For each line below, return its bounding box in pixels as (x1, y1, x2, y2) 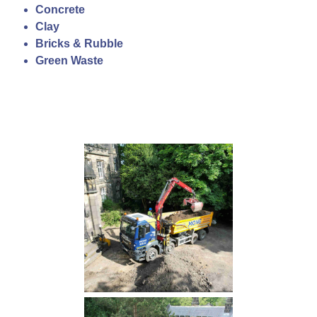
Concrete (35, 4, 85, 16)
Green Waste (35, 54, 103, 67)
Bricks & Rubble (35, 38, 123, 50)
